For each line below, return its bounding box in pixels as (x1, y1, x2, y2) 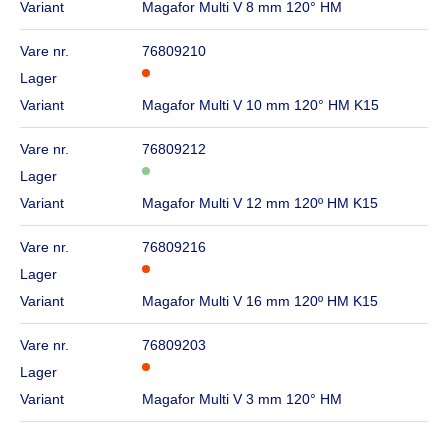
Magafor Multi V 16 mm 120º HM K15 (142, 293, 379, 310)
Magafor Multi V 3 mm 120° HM (142, 391, 343, 408)
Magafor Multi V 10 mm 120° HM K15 (142, 97, 380, 114)
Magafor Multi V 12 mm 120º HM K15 (142, 195, 379, 212)
